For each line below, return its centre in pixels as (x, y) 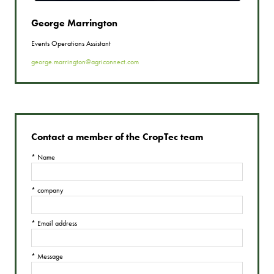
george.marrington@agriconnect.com (85, 62)
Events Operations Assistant (71, 44)
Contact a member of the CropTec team (117, 137)
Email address (56, 224)
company (50, 191)
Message (49, 257)
